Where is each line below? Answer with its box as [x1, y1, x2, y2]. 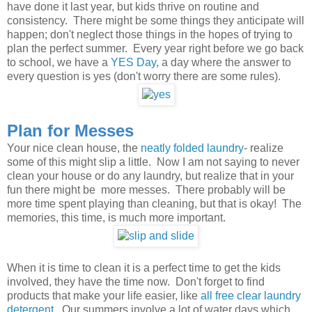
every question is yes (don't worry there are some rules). [7, 70, 281, 83]
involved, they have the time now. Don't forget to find [7, 276, 265, 288]
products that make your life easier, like [7, 290, 201, 302]
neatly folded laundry [141, 142, 244, 155]
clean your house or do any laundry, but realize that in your [7, 170, 294, 182]
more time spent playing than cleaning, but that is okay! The [7, 198, 302, 210]
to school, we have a [7, 56, 111, 69]
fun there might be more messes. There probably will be [7, 184, 286, 196]
